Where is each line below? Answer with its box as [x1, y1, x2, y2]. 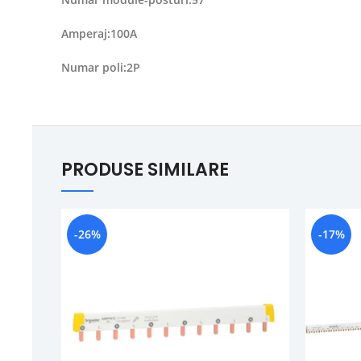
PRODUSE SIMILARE [61, 157, 229, 182]
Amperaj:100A [61, 26, 137, 41]
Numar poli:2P [61, 60, 140, 75]
